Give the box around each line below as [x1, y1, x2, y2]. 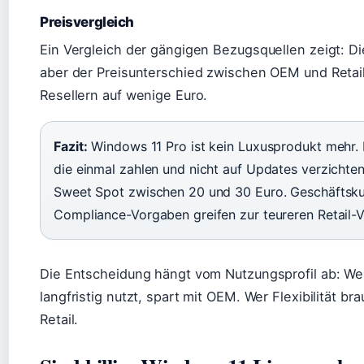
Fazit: [54, 138, 88, 154]
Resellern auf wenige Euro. [40, 87, 208, 103]
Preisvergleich [40, 14, 135, 30]
